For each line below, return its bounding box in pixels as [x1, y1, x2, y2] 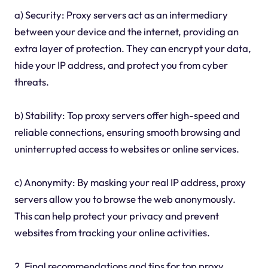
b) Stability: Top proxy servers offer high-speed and [14, 108, 240, 121]
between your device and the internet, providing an [14, 25, 239, 38]
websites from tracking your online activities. [14, 226, 210, 239]
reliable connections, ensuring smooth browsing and [14, 125, 240, 138]
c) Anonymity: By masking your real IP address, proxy [14, 175, 246, 188]
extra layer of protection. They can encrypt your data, [14, 41, 251, 54]
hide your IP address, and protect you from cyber [14, 58, 228, 71]
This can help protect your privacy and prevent [14, 209, 219, 222]
